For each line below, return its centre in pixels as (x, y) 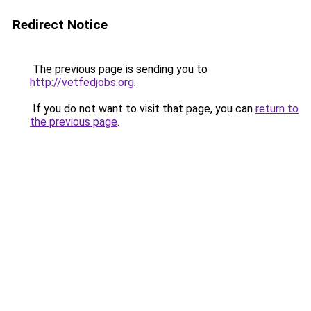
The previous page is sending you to (119, 69)
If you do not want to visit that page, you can (143, 109)
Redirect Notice (60, 25)
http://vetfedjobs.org (82, 82)
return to (277, 109)
